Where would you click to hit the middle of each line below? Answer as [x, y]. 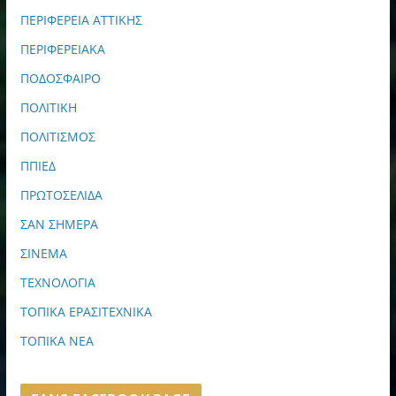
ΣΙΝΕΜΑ [43, 253]
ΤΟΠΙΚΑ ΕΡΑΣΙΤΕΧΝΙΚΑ [86, 311]
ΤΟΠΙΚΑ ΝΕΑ [57, 340]
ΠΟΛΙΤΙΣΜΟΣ [57, 136]
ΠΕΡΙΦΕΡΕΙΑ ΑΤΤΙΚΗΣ [81, 19]
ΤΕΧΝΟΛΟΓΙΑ [57, 282]
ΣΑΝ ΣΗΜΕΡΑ [59, 224]
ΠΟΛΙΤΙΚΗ [48, 107]
